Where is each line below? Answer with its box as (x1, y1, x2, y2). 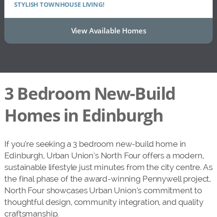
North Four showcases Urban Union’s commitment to (4, 186, 202, 196)
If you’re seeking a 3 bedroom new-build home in (4, 139, 186, 149)
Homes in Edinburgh (4, 104, 163, 127)
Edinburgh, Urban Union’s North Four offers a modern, (4, 151, 204, 161)
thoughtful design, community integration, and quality (4, 197, 203, 207)
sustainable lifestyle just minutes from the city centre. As (4, 162, 213, 172)
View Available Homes (71, 26, 146, 36)
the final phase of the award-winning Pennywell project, (4, 174, 211, 184)
